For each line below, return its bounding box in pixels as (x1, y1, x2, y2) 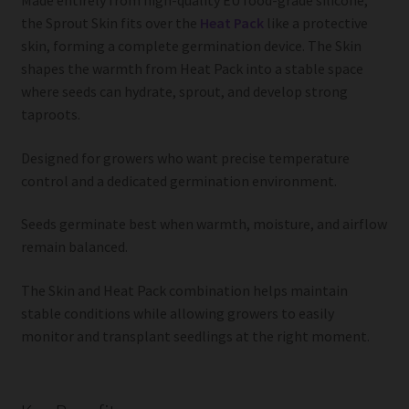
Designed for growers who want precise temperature (20, 148, 350, 167)
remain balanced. (20, 237, 128, 257)
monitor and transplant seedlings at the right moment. (20, 326, 370, 345)
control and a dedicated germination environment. (20, 171, 337, 190)
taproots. (20, 105, 80, 123)
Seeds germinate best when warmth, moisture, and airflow (20, 215, 387, 234)
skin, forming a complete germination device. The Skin (20, 37, 362, 55)
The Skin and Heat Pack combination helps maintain (20, 280, 348, 299)
